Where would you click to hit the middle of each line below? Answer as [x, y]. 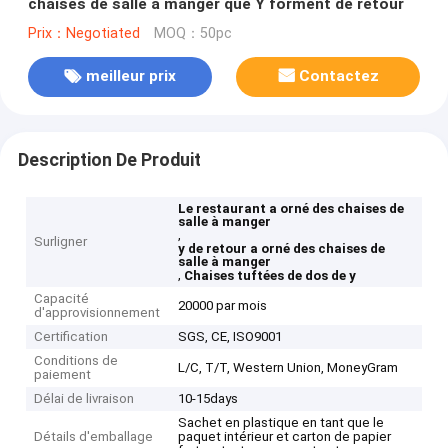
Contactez [339, 76]
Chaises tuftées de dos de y [270, 276]
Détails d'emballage [94, 437]
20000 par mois [223, 306]
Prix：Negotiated [83, 33]
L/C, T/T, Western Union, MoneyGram [288, 368]
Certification [71, 337]
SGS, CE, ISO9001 [230, 337]
